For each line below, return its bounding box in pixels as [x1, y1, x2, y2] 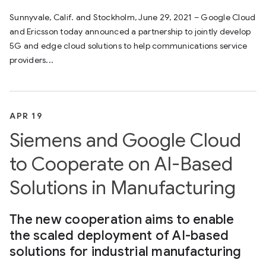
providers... [9, 55, 53, 65]
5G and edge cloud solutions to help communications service [9, 40, 248, 51]
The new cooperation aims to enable [9, 211, 235, 227]
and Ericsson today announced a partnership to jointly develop [9, 26, 251, 37]
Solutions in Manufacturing [9, 176, 236, 199]
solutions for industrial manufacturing [9, 243, 242, 259]
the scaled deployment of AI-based [9, 227, 229, 243]
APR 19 [9, 110, 42, 121]
